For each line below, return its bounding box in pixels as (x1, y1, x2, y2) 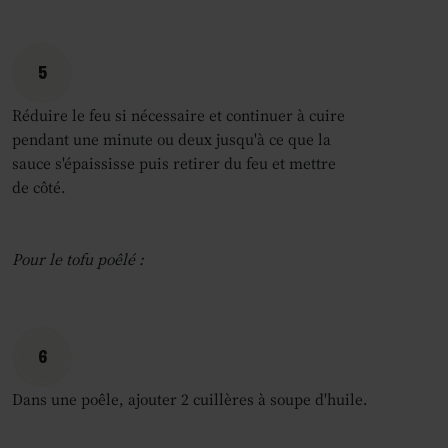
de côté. (12, 176, 66, 198)
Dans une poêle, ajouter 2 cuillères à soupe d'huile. (12, 388, 368, 410)
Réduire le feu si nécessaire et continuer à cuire (12, 104, 345, 126)
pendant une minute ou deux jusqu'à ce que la (12, 128, 331, 150)
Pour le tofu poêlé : (12, 248, 144, 270)
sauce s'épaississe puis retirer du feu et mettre (12, 152, 336, 174)
